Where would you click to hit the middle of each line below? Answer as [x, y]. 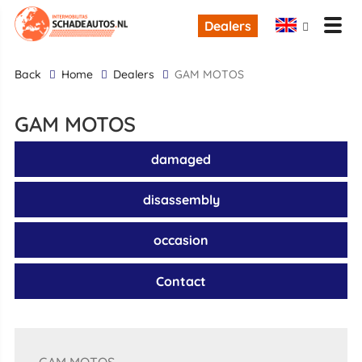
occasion [181, 240]
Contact [181, 281]
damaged [181, 159]
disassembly [181, 200]
